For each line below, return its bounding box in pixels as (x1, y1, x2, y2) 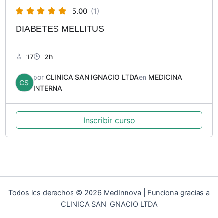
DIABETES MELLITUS (15, 23, 104, 34)
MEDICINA (148, 73, 182, 81)
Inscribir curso (83, 115, 135, 125)
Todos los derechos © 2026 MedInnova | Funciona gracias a (8, 188, 210, 197)
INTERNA (33, 83, 62, 92)
